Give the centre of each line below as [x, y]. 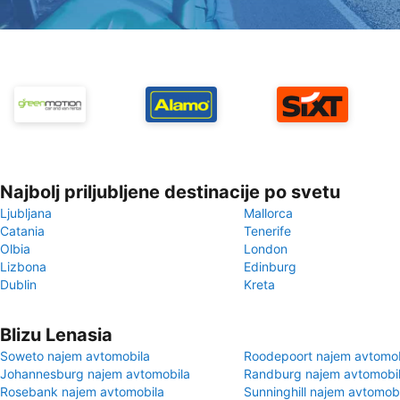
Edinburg [270, 267]
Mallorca [268, 213]
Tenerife [267, 231]
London [266, 249]
